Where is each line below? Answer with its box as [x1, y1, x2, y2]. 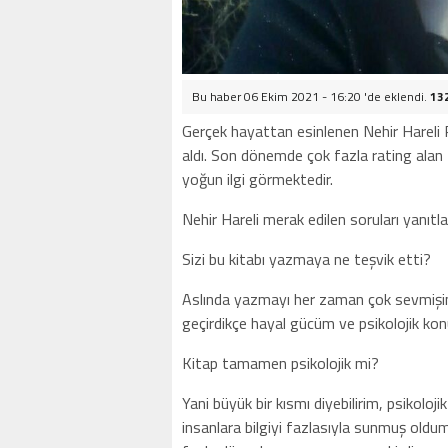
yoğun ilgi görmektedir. [182, 167, 333, 191]
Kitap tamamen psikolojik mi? [182, 351, 379, 375]
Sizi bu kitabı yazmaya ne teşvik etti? [182, 247, 431, 271]
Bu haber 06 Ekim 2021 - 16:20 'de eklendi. [192, 87, 430, 106]
